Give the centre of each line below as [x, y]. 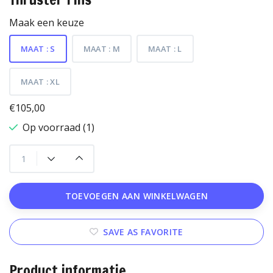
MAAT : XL [40, 81]
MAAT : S [38, 48]
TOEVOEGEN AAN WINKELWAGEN [136, 196]
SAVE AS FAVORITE [143, 232]
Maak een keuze [47, 22]
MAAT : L [165, 48]
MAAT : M [102, 48]
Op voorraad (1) [58, 127]
